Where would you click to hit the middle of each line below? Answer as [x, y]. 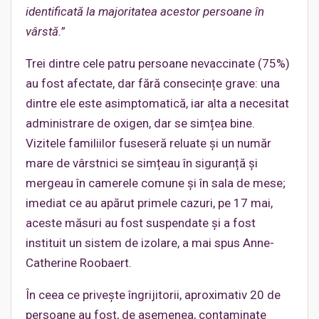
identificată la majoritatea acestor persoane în [145, 12]
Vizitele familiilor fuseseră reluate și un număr [148, 143]
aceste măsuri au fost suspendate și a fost [141, 223]
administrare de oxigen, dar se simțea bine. [140, 124]
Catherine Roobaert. [79, 263]
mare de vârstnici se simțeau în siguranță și [142, 163]
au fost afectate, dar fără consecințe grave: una [153, 84]
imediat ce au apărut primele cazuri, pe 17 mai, [149, 203]
